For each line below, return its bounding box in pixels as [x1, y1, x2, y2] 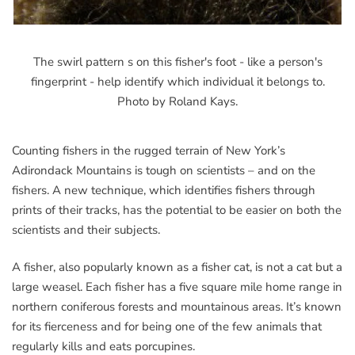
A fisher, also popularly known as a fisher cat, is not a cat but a [12, 259, 342, 276]
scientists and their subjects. [12, 221, 160, 238]
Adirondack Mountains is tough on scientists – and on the [12, 162, 315, 178]
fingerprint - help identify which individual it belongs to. [30, 73, 325, 90]
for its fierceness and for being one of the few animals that [12, 319, 322, 335]
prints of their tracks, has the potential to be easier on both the [12, 201, 342, 218]
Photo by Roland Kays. [117, 93, 238, 109]
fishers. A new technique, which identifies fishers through [12, 181, 315, 198]
